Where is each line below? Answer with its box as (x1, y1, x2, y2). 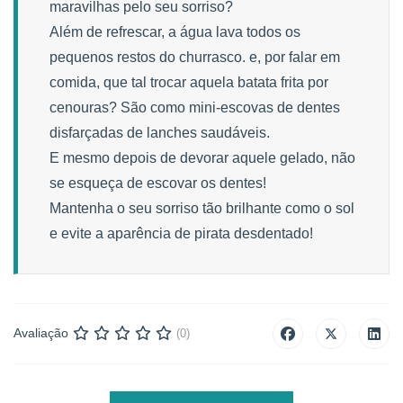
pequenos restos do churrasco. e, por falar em (49, 49, 340, 65)
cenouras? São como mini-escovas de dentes (49, 99, 340, 115)
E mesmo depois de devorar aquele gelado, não (49, 149, 355, 166)
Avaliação (13, 326, 68, 341)
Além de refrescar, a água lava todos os (49, 23, 300, 40)
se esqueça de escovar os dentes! (49, 175, 266, 191)
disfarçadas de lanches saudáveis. (49, 124, 273, 140)
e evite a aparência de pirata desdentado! (49, 225, 313, 241)
